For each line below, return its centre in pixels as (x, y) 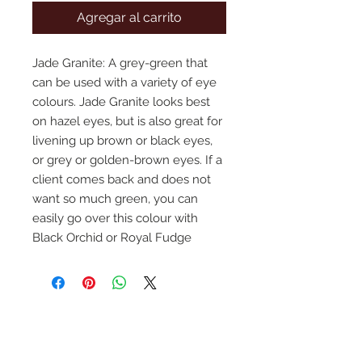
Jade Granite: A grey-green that (120, 63)
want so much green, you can (115, 199)
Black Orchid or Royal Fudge (112, 238)
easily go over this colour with (115, 218)
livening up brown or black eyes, (122, 141)
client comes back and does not (122, 179)
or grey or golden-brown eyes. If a (127, 160)
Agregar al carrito (129, 17)
